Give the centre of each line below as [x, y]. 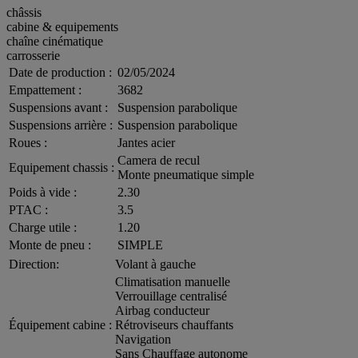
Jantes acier [146, 142]
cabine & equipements [62, 26]
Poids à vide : [43, 192]
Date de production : [60, 72]
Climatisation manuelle [173, 281]
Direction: [34, 264]
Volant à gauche [155, 264]
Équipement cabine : [60, 324]
